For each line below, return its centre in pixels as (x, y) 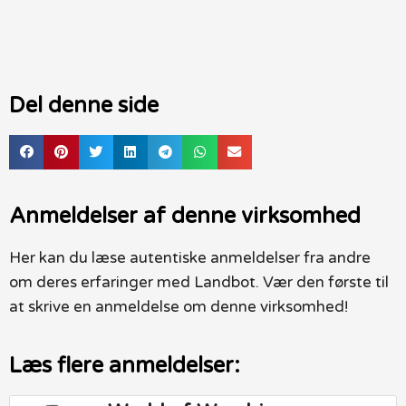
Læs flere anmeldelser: (125, 366)
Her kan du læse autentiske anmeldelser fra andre (190, 258)
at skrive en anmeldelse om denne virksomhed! (179, 307)
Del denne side (84, 105)
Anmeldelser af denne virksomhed (185, 217)
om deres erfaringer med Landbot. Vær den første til (199, 283)
